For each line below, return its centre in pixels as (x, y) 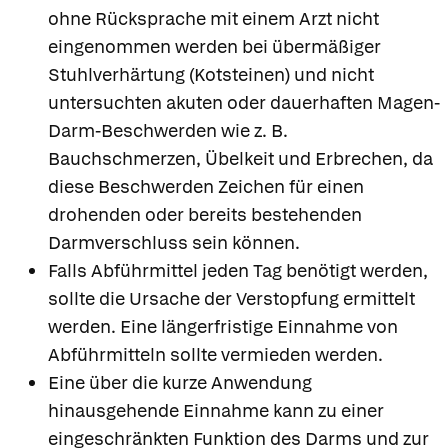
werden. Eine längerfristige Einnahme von (223, 326)
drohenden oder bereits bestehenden (205, 214)
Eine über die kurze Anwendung (180, 382)
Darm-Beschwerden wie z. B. (168, 130)
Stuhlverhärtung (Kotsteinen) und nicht (211, 74)
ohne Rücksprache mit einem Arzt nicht (213, 18)
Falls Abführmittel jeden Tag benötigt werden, (238, 270)
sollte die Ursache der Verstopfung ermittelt (231, 298)
